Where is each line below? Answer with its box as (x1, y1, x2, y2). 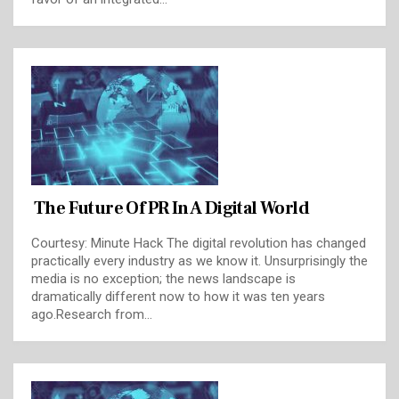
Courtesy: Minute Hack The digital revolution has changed (31, 235, 366, 252)
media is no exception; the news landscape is (31, 271, 296, 288)
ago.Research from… (31, 306, 152, 323)
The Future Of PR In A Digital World (34, 197, 309, 221)
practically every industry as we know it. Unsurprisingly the (31, 253, 368, 270)
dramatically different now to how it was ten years (31, 289, 325, 305)
